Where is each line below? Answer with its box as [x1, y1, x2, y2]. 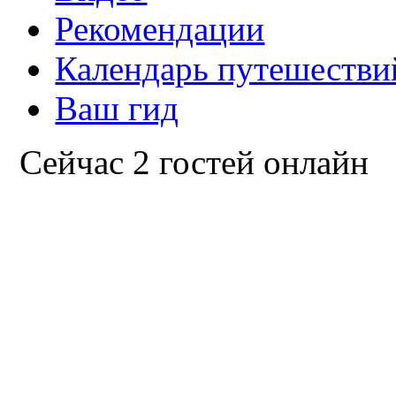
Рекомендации [55, 9, 265, 48]
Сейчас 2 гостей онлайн [19, 142, 369, 181]
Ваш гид [55, 88, 179, 127]
